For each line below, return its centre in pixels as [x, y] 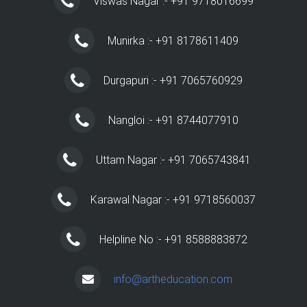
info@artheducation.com [173, 279]
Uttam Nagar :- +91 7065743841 [173, 160]
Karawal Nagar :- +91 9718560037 [173, 199]
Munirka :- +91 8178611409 [173, 40]
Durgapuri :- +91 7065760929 [173, 80]
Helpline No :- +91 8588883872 [173, 239]
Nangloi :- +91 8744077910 [173, 120]
